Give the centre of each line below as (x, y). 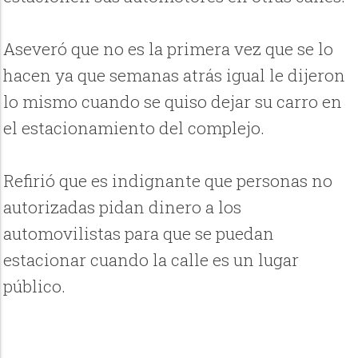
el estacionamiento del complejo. (134, 127)
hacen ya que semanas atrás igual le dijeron (175, 75)
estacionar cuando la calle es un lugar (151, 259)
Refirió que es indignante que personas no (168, 180)
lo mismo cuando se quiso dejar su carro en (173, 101)
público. (35, 286)
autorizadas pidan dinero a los (123, 207)
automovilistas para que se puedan (139, 233)
